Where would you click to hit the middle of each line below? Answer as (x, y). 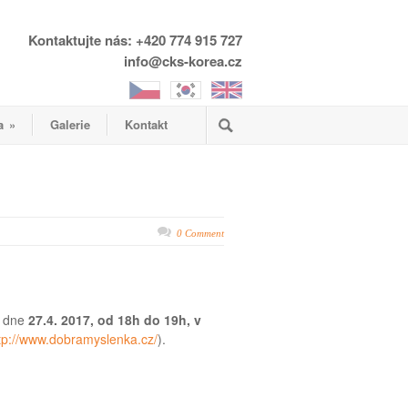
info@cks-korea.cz (183, 61)
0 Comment (200, 233)
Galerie (70, 124)
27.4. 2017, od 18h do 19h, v (113, 320)
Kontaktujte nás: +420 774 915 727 (135, 40)
